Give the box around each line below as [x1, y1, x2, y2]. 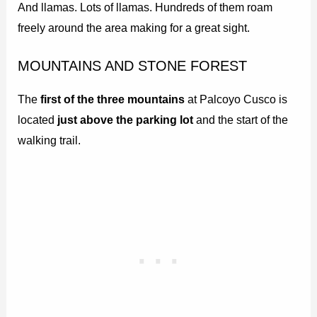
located [18, 113, 58, 126]
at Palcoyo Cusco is [185, 92, 288, 105]
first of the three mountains [40, 92, 185, 105]
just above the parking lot [57, 113, 197, 126]
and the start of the [196, 113, 289, 126]
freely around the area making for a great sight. [18, 21, 250, 34]
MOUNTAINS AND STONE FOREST [18, 57, 248, 74]
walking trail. [18, 133, 81, 146]
